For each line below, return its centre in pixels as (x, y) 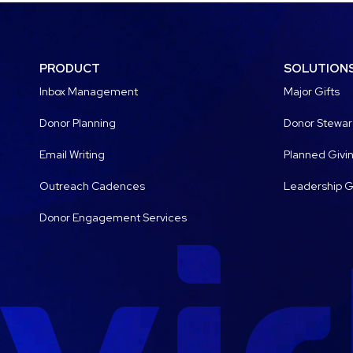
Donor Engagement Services (113, 218)
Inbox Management (89, 92)
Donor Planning (78, 123)
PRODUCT (70, 69)
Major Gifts (311, 92)
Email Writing (72, 155)
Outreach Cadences (92, 186)
